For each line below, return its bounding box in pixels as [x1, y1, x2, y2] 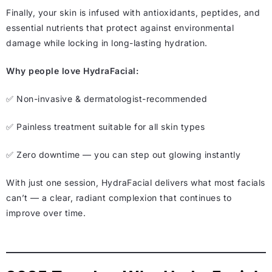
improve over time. [6, 208, 86, 219]
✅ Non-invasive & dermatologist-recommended [6, 93, 207, 104]
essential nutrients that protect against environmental [6, 22, 234, 33]
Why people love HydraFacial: [6, 66, 138, 76]
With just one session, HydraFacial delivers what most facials [6, 177, 265, 188]
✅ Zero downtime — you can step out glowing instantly [6, 149, 240, 160]
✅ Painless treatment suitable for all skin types [6, 121, 205, 132]
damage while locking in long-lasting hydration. [6, 38, 208, 49]
